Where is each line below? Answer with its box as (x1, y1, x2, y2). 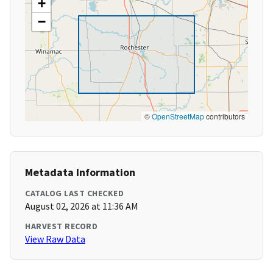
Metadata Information (25, 165, 135, 180)
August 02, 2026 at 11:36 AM (25, 200, 138, 213)
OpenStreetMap (152, 111, 204, 122)
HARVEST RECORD (25, 221, 97, 232)
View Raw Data (25, 233, 85, 246)
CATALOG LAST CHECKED (25, 188, 124, 199)
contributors (204, 111, 245, 122)
